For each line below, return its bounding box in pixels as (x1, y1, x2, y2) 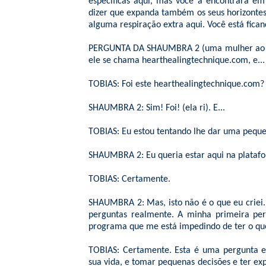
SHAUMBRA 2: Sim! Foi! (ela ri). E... (88, 103, 225, 113)
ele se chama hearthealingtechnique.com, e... (88, 56, 265, 65)
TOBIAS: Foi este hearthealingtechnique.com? (88, 80, 264, 89)
